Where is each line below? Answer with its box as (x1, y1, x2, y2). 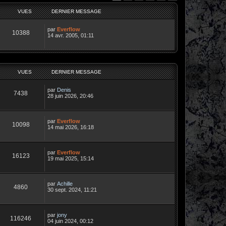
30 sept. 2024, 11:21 (47, 186, 97, 193)
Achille (57, 180, 73, 187)
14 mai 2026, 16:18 (47, 124, 94, 130)
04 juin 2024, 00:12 (47, 217, 93, 224)
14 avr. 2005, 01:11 (47, 32, 94, 38)
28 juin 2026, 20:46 (47, 92, 93, 99)
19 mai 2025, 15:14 (47, 155, 94, 161)
